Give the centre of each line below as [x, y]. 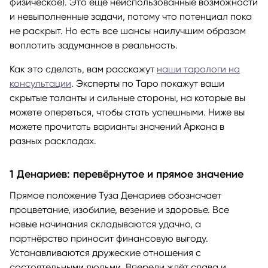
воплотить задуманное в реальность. [94, 45]
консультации [40, 84]
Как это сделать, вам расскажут [83, 69]
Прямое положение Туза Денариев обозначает [115, 196]
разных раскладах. [53, 141]
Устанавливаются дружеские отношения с [105, 253]
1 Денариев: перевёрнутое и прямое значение [127, 174]
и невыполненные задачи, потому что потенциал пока [131, 17]
